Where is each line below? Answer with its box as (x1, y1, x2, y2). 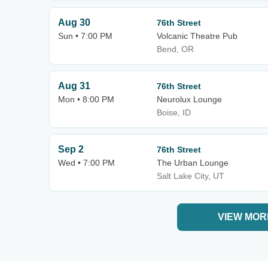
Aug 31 (58, 81, 90, 91)
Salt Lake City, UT (157, 171, 224, 181)
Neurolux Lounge (157, 95, 222, 104)
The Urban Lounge (157, 158, 229, 167)
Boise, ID (157, 108, 191, 117)
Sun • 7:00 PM (58, 31, 112, 41)
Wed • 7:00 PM (58, 158, 115, 167)
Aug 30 (58, 17, 90, 28)
